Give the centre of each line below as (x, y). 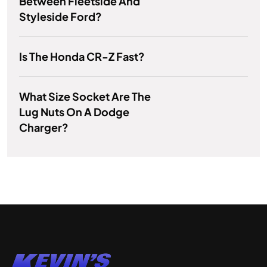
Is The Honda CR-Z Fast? (82, 57)
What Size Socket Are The (85, 97)
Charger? (44, 128)
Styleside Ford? (60, 17)
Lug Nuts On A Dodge (74, 112)
